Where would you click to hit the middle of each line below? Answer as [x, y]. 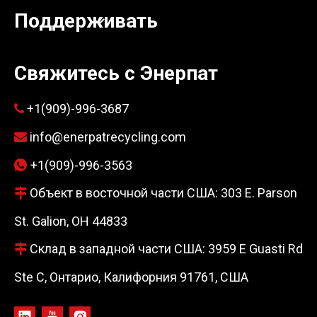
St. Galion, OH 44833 [71, 221]
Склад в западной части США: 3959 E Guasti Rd [165, 249]
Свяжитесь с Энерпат [116, 74]
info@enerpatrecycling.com [108, 137]
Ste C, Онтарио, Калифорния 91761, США [131, 277]
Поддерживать [86, 21]
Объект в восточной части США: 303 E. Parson [162, 193]
